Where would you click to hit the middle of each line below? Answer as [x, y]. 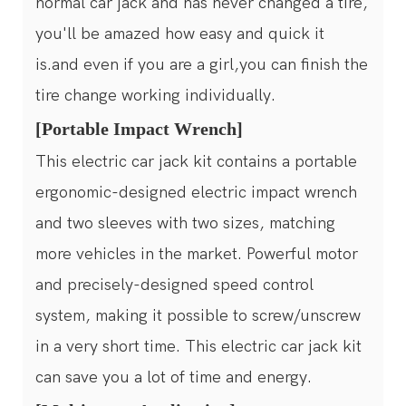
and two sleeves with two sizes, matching [185, 223]
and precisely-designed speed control [174, 285]
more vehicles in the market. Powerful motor [197, 254]
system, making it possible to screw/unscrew [198, 315]
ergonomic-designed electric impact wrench [196, 192]
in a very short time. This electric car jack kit [198, 346]
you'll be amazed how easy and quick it [180, 34]
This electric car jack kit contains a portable [196, 161]
